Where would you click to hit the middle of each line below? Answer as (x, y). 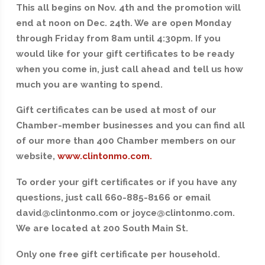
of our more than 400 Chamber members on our (126, 141)
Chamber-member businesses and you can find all (130, 126)
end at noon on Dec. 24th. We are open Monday (123, 23)
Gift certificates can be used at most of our (116, 110)
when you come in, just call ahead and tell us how (129, 69)
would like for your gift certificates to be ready (125, 54)
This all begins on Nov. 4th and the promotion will (128, 7)
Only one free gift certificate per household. (118, 254)
